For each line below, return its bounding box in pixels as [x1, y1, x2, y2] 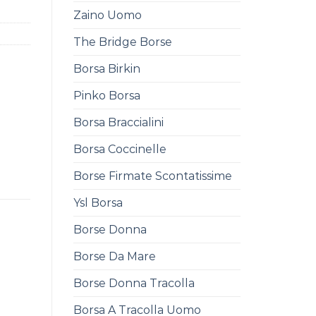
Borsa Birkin [73, 61, 140, 75]
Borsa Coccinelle [73, 142, 166, 156]
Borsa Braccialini [73, 115, 164, 129]
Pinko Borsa [73, 88, 140, 102]
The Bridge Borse [73, 35, 172, 49]
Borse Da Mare [73, 249, 156, 263]
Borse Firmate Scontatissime [73, 169, 232, 183]
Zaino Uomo [73, 8, 142, 22]
